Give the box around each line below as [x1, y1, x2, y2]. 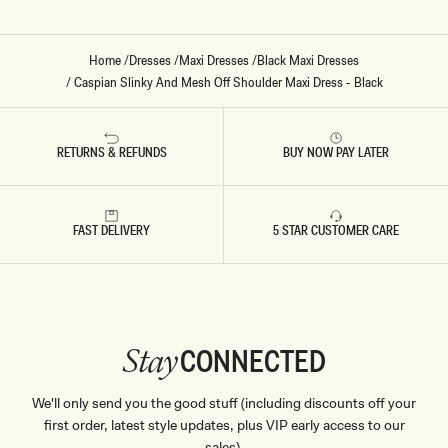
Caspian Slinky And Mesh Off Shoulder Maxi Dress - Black [73, 72, 383, 91]
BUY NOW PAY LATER [283, 142, 389, 161]
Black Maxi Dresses [257, 50, 359, 69]
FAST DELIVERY [73, 220, 150, 239]
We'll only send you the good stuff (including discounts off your [32, 393, 416, 412]
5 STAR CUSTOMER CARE [273, 220, 399, 239]
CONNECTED [180, 338, 327, 382]
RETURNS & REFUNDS [56, 142, 167, 161]
